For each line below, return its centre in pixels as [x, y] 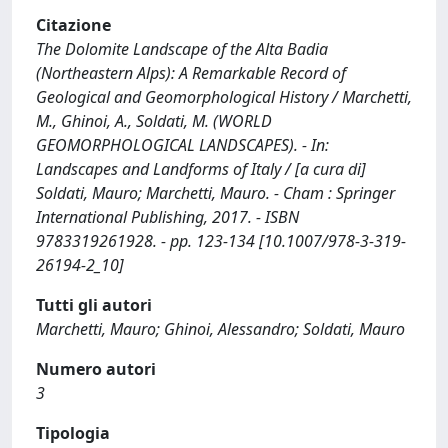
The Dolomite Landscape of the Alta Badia [182, 49]
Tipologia [73, 433]
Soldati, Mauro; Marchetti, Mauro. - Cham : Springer [215, 193]
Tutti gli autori [94, 305]
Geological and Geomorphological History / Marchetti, [224, 97]
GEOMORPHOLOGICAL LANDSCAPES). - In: [182, 145]
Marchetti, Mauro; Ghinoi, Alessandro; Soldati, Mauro [220, 329]
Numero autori [96, 369]
